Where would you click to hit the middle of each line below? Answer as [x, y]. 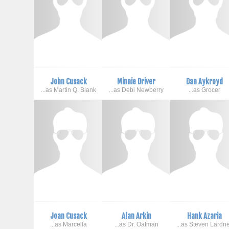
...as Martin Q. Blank [68, 90]
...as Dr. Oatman [136, 224]
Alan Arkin [136, 216]
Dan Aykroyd [204, 81]
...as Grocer [204, 90]
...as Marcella [68, 224]
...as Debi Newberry [136, 90]
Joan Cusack [68, 216]
